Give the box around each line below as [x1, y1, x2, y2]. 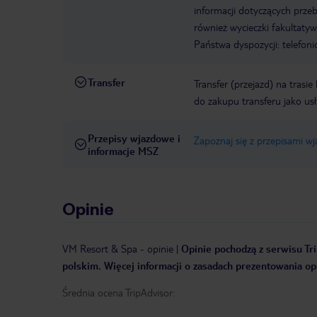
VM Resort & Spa [62, 242, 137, 255]
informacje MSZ [88, 144, 158, 158]
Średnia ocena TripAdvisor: [62, 286, 175, 299]
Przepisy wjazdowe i [88, 132, 180, 145]
